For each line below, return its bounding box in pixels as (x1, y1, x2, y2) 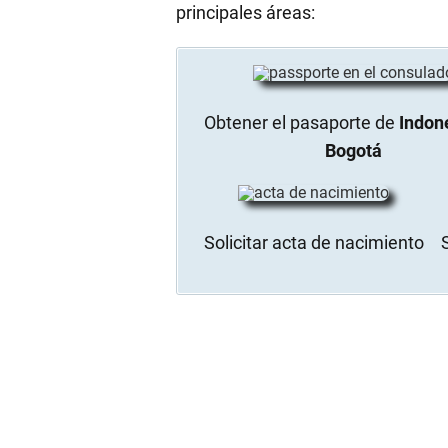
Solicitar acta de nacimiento (203, 231, 424, 253)
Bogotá (324, 139, 382, 161)
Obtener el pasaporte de (204, 111, 400, 133)
